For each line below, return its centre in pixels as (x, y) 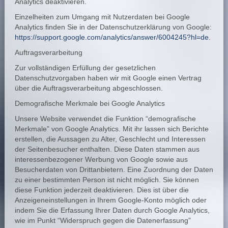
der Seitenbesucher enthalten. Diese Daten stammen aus (107, 149)
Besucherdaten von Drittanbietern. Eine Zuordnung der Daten (114, 169)
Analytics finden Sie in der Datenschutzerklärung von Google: (113, 27)
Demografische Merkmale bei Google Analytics (90, 103)
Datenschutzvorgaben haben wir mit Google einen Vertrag (108, 78)
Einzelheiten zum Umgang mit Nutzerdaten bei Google (102, 17)
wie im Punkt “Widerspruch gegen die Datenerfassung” (103, 220)
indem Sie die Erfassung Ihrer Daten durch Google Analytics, (112, 210)
